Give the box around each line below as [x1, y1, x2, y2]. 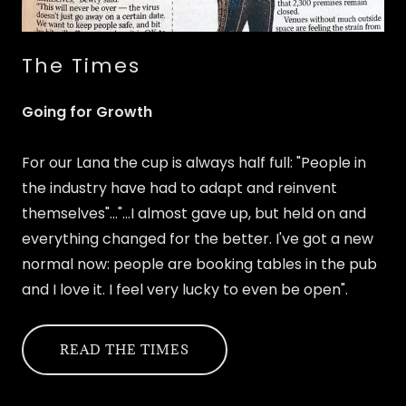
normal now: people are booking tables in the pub [22, 253, 377, 275]
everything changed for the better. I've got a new [22, 227, 373, 249]
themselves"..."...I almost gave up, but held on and [22, 202, 366, 224]
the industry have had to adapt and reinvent [22, 177, 337, 198]
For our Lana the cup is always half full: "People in [22, 151, 366, 173]
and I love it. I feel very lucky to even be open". [22, 278, 348, 300]
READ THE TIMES [60, 341, 189, 359]
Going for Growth [22, 101, 152, 122]
